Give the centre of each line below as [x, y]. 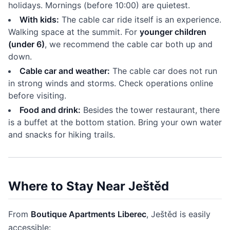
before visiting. [37, 95]
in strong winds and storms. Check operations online [111, 83]
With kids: [39, 20]
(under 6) [26, 44]
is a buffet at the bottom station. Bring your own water [115, 122]
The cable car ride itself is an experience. [140, 20]
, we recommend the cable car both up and [129, 44]
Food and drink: [50, 110]
